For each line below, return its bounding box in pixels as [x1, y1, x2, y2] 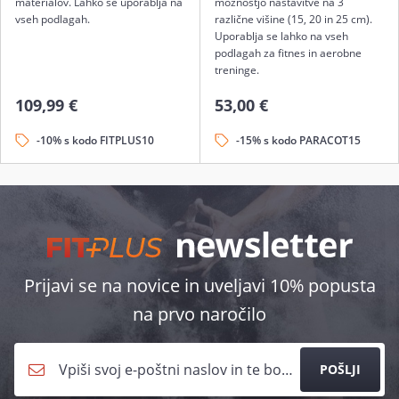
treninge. [214, 62, 259, 77]
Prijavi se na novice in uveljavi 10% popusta [23, 273, 376, 297]
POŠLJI [320, 361, 361, 378]
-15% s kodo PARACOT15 [235, 133, 361, 148]
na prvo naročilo [133, 302, 266, 326]
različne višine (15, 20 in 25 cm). [214, 12, 372, 27]
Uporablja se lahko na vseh [214, 28, 348, 44]
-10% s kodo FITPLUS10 [37, 133, 154, 148]
